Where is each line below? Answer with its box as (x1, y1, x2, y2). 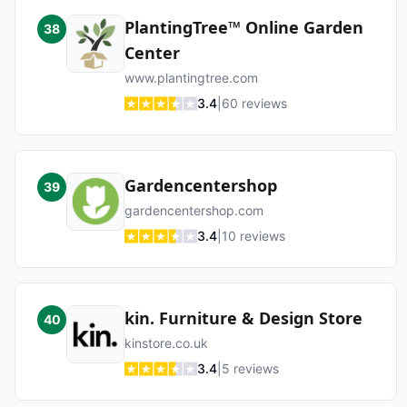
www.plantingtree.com (124, 70, 258, 85)
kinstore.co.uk (124, 335, 208, 351)
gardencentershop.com (124, 203, 263, 218)
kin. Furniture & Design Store (124, 307, 362, 329)
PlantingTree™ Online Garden (124, 16, 363, 38)
